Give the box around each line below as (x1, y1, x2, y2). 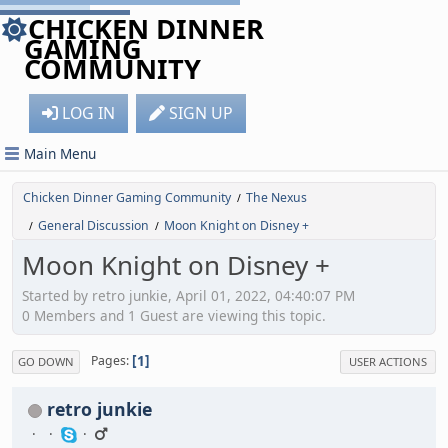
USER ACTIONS (349, 353, 427, 369)
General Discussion (38, 217, 149, 234)
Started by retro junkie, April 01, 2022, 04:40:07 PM (22, 285, 355, 305)
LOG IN (62, 102, 115, 124)
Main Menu (24, 144, 96, 163)
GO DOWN (18, 353, 74, 369)
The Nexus (246, 189, 307, 206)
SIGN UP (169, 102, 233, 124)
